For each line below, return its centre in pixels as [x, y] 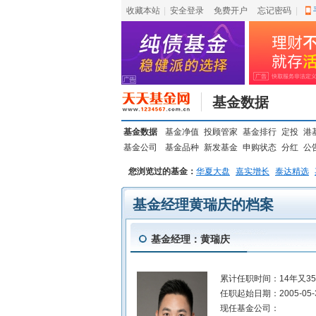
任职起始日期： [250, 293]
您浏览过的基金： [162, 171]
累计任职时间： [250, 279]
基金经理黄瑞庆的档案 [203, 205]
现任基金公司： [250, 308]
